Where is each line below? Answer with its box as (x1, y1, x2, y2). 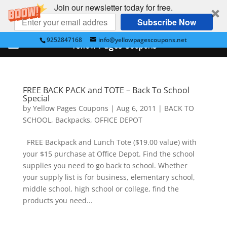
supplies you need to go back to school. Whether (22, 161, 187, 170)
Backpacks (55, 115, 90, 125)
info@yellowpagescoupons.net (98, 35, 187, 44)
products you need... (22, 196, 93, 205)
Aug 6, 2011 (116, 103, 156, 113)
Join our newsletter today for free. (54, 2, 173, 13)
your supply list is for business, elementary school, (22, 172, 195, 182)
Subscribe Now (137, 16, 196, 28)
